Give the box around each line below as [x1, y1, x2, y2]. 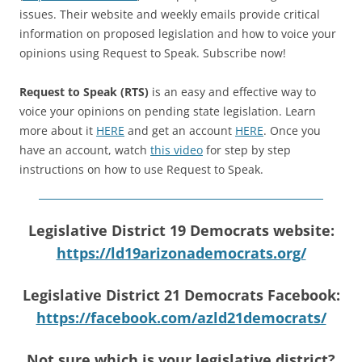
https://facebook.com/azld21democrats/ [36, 307, 326, 327]
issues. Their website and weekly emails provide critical [19, 6, 320, 22]
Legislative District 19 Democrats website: [27, 220, 335, 240]
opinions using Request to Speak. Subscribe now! [19, 44, 286, 61]
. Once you [263, 122, 321, 138]
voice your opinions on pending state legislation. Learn [19, 103, 316, 119]
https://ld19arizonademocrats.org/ [56, 242, 306, 263]
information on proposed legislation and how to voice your [19, 25, 336, 41]
